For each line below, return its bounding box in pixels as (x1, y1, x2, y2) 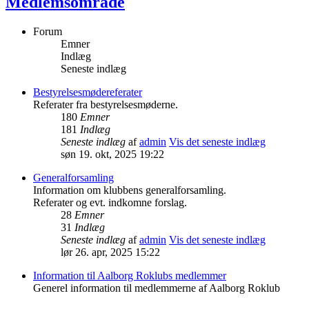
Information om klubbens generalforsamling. (33, 184, 226, 197)
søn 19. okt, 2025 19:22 (61, 148, 164, 161)
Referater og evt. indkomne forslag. (33, 197, 187, 209)
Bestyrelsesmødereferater (33, 86, 142, 99)
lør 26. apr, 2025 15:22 (61, 246, 160, 259)
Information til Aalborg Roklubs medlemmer (33, 270, 226, 282)
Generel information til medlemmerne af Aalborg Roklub (33, 282, 280, 295)
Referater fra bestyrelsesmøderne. (33, 99, 178, 111)
